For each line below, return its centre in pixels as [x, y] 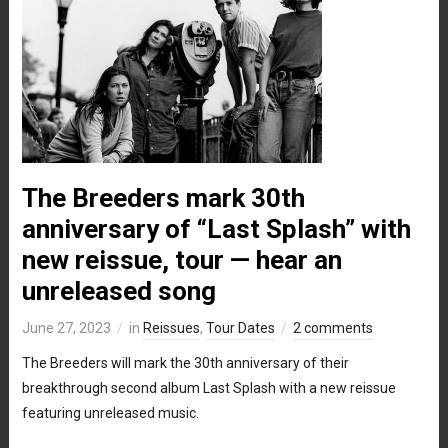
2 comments [332, 327]
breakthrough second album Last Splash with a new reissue [208, 387]
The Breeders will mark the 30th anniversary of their [185, 362]
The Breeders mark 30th [163, 197]
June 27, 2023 [66, 327]
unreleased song [118, 290]
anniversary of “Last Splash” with [216, 228]
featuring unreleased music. [110, 412]
